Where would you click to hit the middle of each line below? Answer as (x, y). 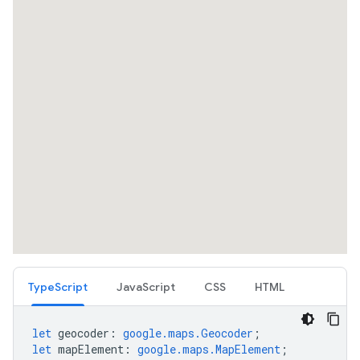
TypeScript (58, 287)
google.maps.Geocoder (188, 333)
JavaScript (146, 287)
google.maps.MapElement (209, 349)
